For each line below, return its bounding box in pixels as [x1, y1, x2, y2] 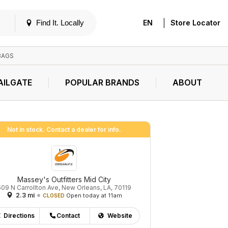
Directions [4, 212, 35, 219]
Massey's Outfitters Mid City [17, 175, 111, 184]
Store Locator [170, 18, 220, 27]
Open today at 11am [66, 191, 122, 199]
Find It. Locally [36, 18, 84, 27]
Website [107, 212, 132, 219]
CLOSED [42, 192, 65, 198]
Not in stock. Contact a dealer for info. [7, 125, 121, 133]
